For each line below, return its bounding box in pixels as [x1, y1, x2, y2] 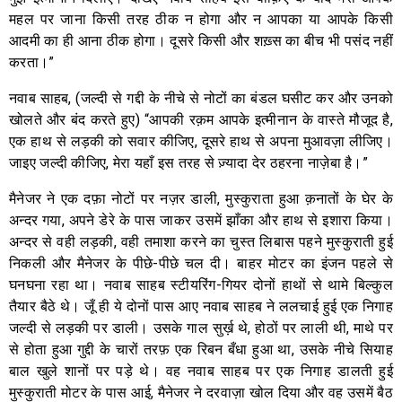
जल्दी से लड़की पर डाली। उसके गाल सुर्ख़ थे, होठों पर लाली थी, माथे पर [9, 319, 393, 336]
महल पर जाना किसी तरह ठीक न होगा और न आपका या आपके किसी [9, 10, 393, 28]
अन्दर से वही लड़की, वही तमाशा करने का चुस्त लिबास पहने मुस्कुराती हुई [9, 232, 393, 250]
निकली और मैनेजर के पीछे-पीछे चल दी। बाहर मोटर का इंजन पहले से [9, 254, 393, 272]
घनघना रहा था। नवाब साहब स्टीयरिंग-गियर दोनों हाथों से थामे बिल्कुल [9, 275, 393, 293]
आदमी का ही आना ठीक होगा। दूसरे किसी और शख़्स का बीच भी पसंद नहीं [9, 31, 393, 49]
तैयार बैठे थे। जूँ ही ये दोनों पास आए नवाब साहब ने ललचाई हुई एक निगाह [9, 297, 393, 315]
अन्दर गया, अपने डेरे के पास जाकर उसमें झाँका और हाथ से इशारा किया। [9, 211, 393, 229]
